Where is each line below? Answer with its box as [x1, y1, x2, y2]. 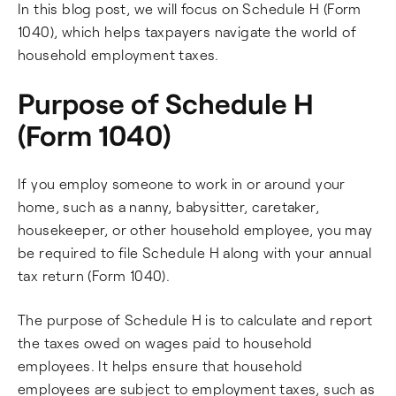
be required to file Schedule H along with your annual [18, 244, 372, 261]
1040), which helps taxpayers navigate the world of [18, 23, 356, 40]
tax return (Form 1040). [18, 267, 171, 284]
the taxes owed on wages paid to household [18, 334, 313, 351]
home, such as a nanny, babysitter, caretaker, [18, 198, 319, 215]
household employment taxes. [18, 46, 219, 63]
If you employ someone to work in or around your [18, 175, 346, 192]
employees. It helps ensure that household [18, 357, 303, 374]
